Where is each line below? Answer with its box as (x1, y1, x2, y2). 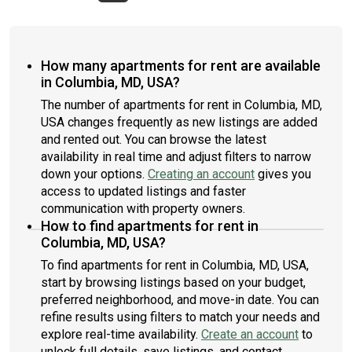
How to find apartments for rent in (41, 218, 258, 234)
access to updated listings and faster (41, 184, 246, 199)
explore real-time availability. (41, 327, 201, 342)
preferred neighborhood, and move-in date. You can (41, 292, 319, 307)
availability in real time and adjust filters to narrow (41, 149, 311, 164)
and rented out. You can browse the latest (41, 132, 266, 147)
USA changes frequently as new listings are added (41, 115, 317, 130)
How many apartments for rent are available (41, 57, 321, 74)
